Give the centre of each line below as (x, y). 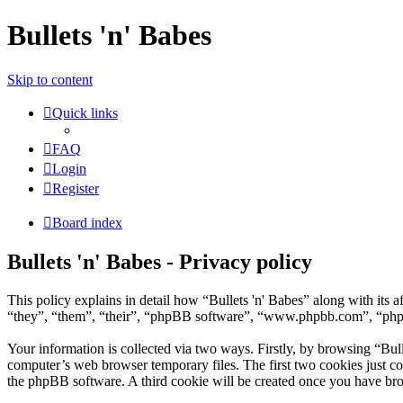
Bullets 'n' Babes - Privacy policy (160, 261)
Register (76, 188)
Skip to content (50, 79)
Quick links (85, 112)
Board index (87, 222)
